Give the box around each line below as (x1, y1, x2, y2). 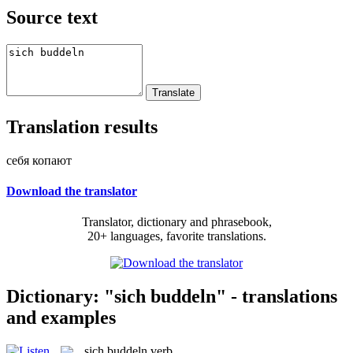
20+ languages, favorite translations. (87, 229, 266, 243)
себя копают (6, 153, 72, 167)
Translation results (6, 116, 158, 137)
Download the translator (6, 184, 137, 198)
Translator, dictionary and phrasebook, (81, 215, 272, 229)
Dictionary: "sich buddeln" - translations (6, 285, 337, 307)
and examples (6, 307, 116, 328)
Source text (6, 6, 98, 28)
